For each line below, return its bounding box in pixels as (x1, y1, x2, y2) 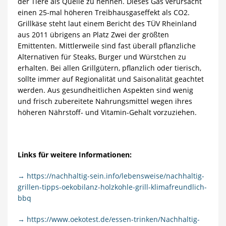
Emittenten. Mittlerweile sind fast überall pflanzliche (17, 41, 196, 51)
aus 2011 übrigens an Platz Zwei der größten (17, 30, 169, 40)
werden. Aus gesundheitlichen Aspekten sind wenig (17, 85, 193, 95)
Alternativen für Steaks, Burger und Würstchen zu (17, 52, 186, 62)
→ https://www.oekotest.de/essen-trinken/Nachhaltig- (17, 214, 200, 224)
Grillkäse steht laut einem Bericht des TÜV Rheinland (17, 19, 197, 29)
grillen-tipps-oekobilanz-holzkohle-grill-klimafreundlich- (17, 182, 207, 192)
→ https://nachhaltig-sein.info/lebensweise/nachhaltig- (17, 171, 204, 181)
